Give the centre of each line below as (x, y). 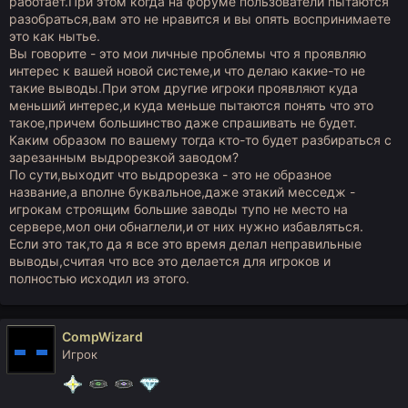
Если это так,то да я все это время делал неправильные (185, 244)
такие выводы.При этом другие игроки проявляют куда (184, 88)
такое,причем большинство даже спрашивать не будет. (183, 122)
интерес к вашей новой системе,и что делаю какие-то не (187, 71)
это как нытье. (55, 36)
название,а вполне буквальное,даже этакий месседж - (182, 192)
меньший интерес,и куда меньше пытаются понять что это (191, 105)
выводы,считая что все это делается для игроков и (170, 261)
